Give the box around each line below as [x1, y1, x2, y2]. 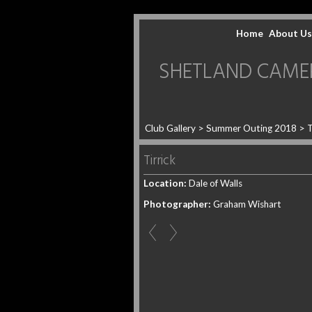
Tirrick [143, 150, 175, 171]
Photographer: [143, 198, 211, 210]
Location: [143, 178, 187, 189]
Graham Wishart [211, 198, 281, 210]
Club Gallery [145, 123, 196, 134]
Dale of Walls [187, 178, 242, 189]
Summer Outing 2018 [206, 123, 297, 134]
